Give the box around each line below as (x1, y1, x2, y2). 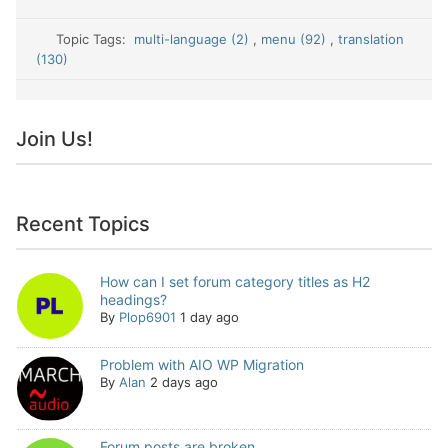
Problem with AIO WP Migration (99, 355, 304, 373)
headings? (99, 291, 167, 308)
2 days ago (149, 373, 218, 390)
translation (338, 31, 405, 47)
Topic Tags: (56, 31, 135, 47)
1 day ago (179, 309, 239, 325)
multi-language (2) (134, 31, 254, 47)
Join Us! (16, 127, 93, 151)
